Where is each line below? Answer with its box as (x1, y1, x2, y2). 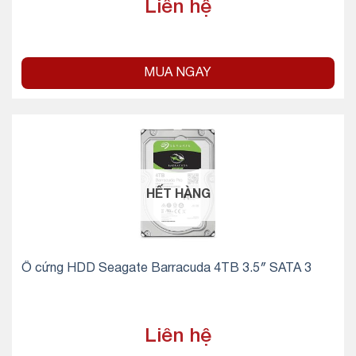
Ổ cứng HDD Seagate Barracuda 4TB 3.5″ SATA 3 (21, 262, 311, 274)
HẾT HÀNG (145, 188, 211, 200)
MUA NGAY (144, 68, 212, 79)
